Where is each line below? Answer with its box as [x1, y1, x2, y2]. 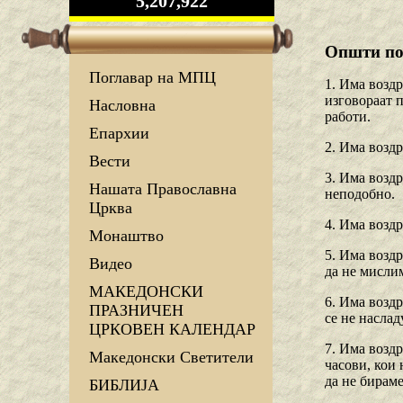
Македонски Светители [89, 348, 254, 367]
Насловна [89, 96, 156, 115]
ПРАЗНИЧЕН [89, 301, 184, 320]
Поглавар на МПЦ [89, 68, 216, 87]
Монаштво [89, 227, 164, 246]
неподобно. [325, 186, 395, 201]
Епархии [89, 124, 149, 143]
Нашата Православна [89, 180, 237, 199]
